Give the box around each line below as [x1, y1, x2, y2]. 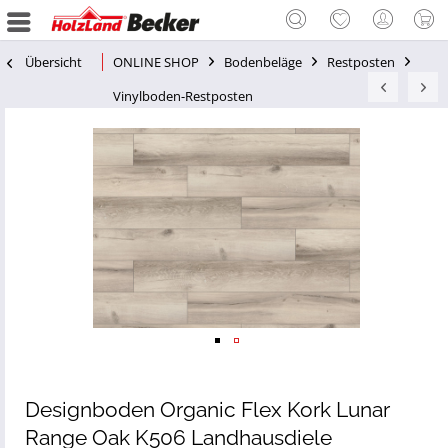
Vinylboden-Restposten [113, 87, 253, 105]
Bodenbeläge [224, 53, 302, 71]
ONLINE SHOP [113, 53, 199, 71]
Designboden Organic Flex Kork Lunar [25, 397, 390, 422]
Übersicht [25, 53, 82, 71]
